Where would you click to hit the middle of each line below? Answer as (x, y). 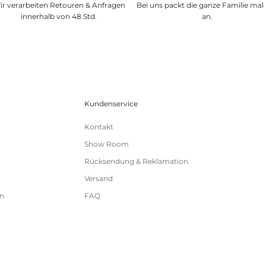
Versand (98, 179)
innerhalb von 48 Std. (59, 17)
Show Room (106, 144)
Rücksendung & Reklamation (136, 161)
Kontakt (99, 127)
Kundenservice (111, 104)
